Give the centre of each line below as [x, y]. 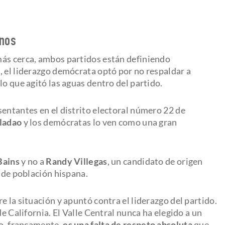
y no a [33, 161]
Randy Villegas [77, 161]
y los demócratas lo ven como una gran [99, 122]
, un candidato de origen [155, 161]
